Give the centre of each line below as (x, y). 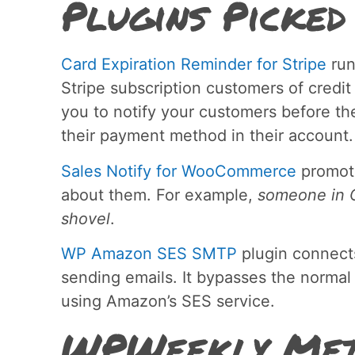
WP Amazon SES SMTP (149, 253)
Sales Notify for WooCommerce (179, 171)
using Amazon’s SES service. (168, 301)
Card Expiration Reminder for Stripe (194, 65)
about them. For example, (159, 195)
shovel (86, 218)
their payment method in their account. (207, 136)
